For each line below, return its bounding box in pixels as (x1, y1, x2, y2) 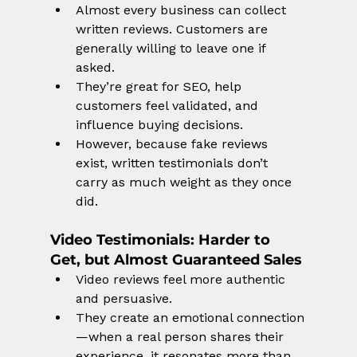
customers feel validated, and (75, 98, 262, 114)
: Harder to (190, 231, 274, 249)
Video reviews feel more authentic (75, 272, 289, 288)
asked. (75, 60, 115, 76)
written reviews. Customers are (75, 22, 272, 37)
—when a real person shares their (75, 329, 288, 345)
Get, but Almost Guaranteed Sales (49, 251, 302, 269)
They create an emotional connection (75, 310, 304, 326)
